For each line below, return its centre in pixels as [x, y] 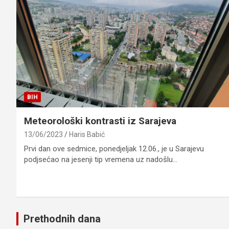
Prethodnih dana [62, 219]
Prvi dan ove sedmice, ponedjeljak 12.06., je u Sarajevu [114, 149]
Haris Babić [87, 135]
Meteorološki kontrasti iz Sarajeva [100, 121]
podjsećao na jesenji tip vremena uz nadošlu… [101, 160]
